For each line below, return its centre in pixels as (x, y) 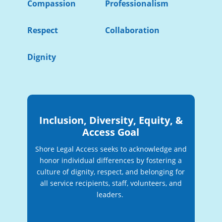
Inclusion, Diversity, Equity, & (111, 120)
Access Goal (111, 132)
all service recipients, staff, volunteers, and (111, 183)
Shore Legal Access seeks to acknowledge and (111, 149)
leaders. (111, 195)
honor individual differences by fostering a (111, 161)
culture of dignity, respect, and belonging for (111, 172)
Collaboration (132, 30)
